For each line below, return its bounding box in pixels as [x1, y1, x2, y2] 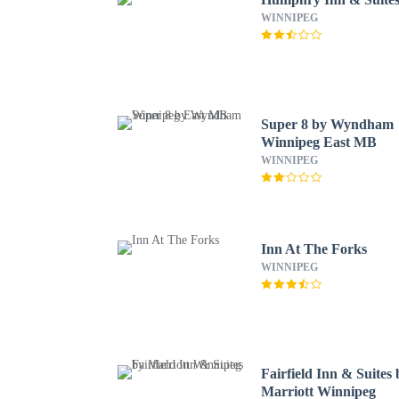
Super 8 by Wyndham [261, 117, 395, 132]
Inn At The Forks [261, 241, 369, 256]
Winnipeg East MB [261, 134, 378, 150]
